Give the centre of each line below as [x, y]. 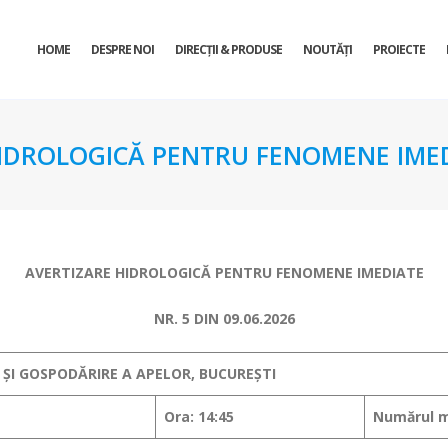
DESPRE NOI [122, 49]
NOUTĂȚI [327, 49]
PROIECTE [399, 49]
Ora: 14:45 [199, 416]
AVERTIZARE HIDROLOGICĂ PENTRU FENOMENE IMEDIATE [224, 272]
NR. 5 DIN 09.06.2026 [224, 318]
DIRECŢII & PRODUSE [228, 49]
